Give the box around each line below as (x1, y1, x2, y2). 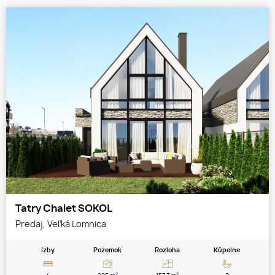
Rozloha (155, 247, 180, 254)
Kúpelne (214, 247, 241, 254)
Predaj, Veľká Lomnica (15, 217, 106, 230)
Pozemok (93, 247, 122, 254)
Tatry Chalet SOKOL (15, 203, 112, 214)
